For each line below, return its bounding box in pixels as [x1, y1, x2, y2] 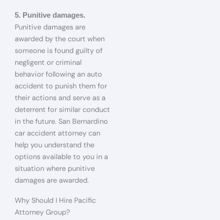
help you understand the [15, 140, 94, 150]
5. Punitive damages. [15, 11, 85, 19]
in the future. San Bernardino [15, 116, 108, 126]
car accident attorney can [15, 128, 100, 138]
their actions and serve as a [15, 93, 106, 103]
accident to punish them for [15, 81, 107, 91]
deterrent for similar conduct [15, 105, 110, 114]
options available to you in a [15, 152, 108, 162]
